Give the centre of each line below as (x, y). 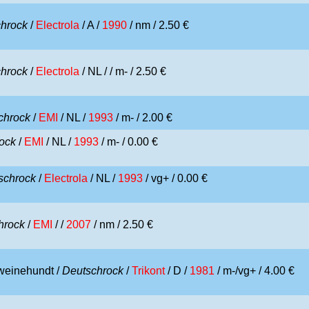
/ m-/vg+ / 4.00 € (255, 271)
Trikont (148, 271)
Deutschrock (93, 271)
